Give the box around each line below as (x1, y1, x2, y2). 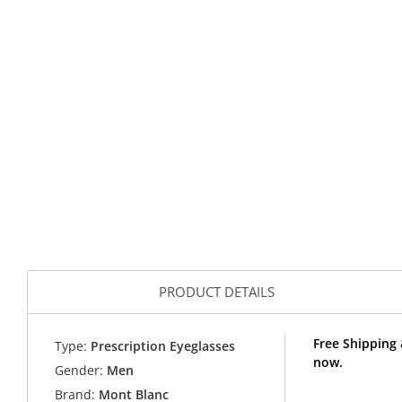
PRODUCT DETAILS (159, 282, 275, 301)
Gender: (55, 362, 104, 380)
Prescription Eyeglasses (87, 337, 236, 355)
